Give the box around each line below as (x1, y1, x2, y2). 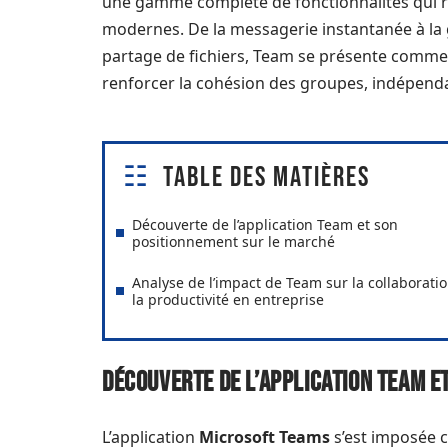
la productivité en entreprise (132, 289, 324, 309)
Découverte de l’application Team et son (132, 214, 398, 234)
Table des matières (163, 160, 370, 194)
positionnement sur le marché (132, 231, 335, 251)
